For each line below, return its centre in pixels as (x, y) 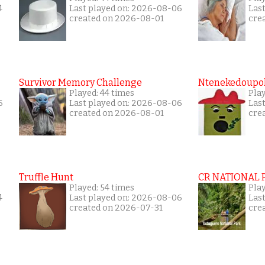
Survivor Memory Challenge (80, 83)
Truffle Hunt (46, 177)
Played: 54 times (102, 188)
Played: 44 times (102, 93)
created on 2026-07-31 (116, 208)
